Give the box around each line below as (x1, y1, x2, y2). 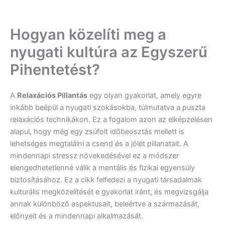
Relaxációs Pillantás (17, 90, 87, 100)
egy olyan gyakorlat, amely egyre (87, 90, 201, 100)
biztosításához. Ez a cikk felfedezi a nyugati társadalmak (10, 175, 202, 184)
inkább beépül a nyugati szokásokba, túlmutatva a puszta (10, 102, 205, 112)
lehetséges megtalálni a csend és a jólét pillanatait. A (10, 139, 188, 148)
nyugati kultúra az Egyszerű (10, 43, 207, 61)
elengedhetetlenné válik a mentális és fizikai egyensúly (10, 163, 195, 172)
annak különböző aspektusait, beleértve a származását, (10, 199, 199, 208)
